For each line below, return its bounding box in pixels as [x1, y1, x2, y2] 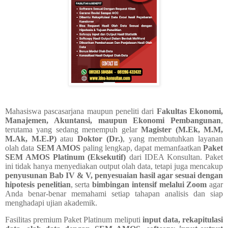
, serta [70, 180, 93, 189]
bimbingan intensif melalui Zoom [92, 180, 207, 189]
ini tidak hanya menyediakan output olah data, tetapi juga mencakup [5, 161, 223, 170]
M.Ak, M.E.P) [5, 134, 56, 143]
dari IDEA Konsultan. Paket [126, 152, 223, 161]
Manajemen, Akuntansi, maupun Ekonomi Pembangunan [5, 116, 221, 125]
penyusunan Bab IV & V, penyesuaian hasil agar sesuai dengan [5, 170, 223, 180]
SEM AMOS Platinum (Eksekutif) [5, 152, 126, 161]
